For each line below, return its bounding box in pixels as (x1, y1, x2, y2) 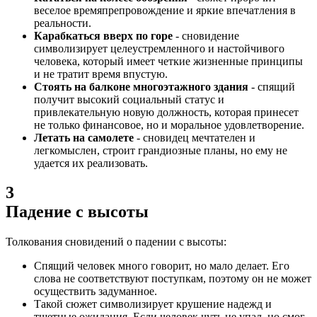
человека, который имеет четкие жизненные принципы (34, 54, 303, 67)
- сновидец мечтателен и (134, 131, 255, 144)
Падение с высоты (6, 202, 149, 221)
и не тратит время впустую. (34, 67, 168, 80)
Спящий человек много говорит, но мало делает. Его (34, 260, 289, 272)
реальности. (34, 16, 91, 29)
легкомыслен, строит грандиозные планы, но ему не (34, 144, 287, 156)
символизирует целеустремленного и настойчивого (34, 42, 284, 54)
